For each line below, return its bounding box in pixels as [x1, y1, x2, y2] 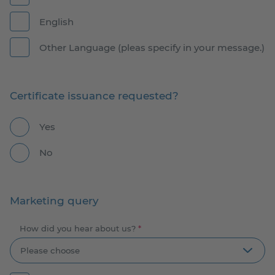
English [39, 15, 74, 28]
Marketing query [10, 195, 99, 207]
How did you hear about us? [20, 223, 138, 233]
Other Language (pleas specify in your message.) [39, 41, 265, 53]
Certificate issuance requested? [10, 89, 179, 102]
